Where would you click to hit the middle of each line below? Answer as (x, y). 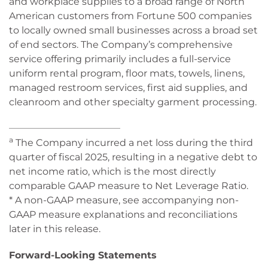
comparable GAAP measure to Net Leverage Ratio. (129, 186)
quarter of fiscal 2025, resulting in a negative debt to (133, 157)
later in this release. (55, 229)
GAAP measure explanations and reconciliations (123, 214)
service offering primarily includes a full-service (120, 59)
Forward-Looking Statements (83, 255)
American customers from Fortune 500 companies (130, 16)
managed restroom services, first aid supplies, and (128, 88)
